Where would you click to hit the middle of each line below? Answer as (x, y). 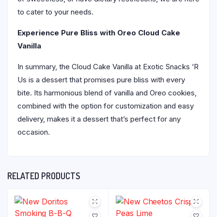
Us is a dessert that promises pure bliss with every (101, 80)
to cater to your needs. (55, 12)
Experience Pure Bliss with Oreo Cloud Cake (99, 33)
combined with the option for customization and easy (106, 106)
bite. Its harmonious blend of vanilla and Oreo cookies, (107, 93)
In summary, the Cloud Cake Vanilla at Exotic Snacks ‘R (108, 67)
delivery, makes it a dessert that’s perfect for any (99, 119)
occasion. (34, 132)
